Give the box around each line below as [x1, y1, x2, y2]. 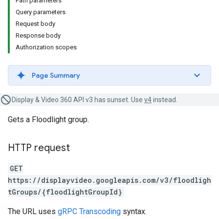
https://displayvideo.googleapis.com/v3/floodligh [8, 175, 211, 185]
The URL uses [8, 207, 58, 216]
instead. [152, 96, 177, 104]
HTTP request [8, 142, 70, 154]
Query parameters [16, 8, 66, 16]
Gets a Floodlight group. [8, 115, 89, 124]
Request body [16, 20, 55, 27]
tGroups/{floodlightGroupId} [8, 187, 122, 197]
